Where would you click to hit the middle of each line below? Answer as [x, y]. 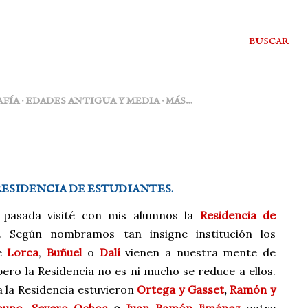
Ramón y [253, 289]
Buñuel [65, 252]
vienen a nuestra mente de [198, 252]
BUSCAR [269, 41]
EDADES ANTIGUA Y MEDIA [92, 101]
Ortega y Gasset [180, 289]
